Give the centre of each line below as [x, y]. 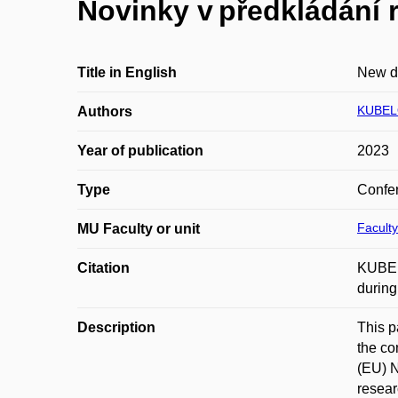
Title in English [127, 72]
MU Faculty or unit [139, 229]
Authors [105, 111]
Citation [103, 268]
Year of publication [140, 151]
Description [116, 327]
